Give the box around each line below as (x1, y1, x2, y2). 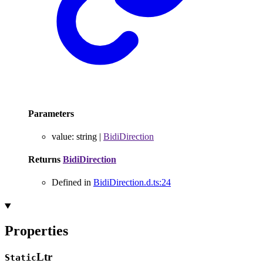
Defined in (52, 177, 93, 188)
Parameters (28, 108, 74, 119)
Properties (5, 223, 68, 239)
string (76, 131, 97, 141)
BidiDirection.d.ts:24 (93, 177, 171, 188)
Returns (28, 154, 63, 165)
